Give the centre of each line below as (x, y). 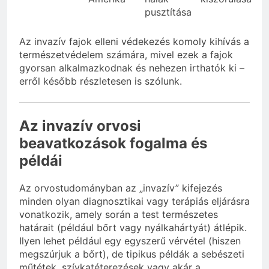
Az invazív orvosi (80, 125)
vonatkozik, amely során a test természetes (119, 214)
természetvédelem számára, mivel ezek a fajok (126, 54)
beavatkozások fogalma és (113, 143)
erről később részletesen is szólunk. (101, 81)
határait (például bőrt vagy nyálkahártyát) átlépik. (133, 227)
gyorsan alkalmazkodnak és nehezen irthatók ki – (132, 68)
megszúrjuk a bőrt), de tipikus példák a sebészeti (132, 254)
